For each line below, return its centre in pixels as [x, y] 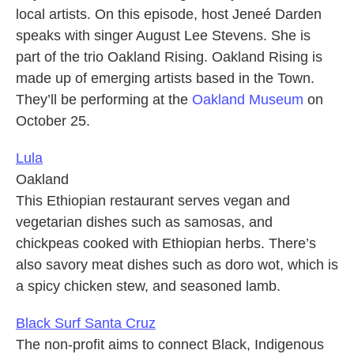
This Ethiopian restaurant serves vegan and [153, 201]
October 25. [53, 121]
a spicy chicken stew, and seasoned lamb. [148, 286]
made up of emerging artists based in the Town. [165, 79]
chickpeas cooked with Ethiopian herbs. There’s [166, 244]
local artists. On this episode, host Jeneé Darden [169, 15]
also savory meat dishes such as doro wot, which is [177, 265]
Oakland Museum [248, 100]
